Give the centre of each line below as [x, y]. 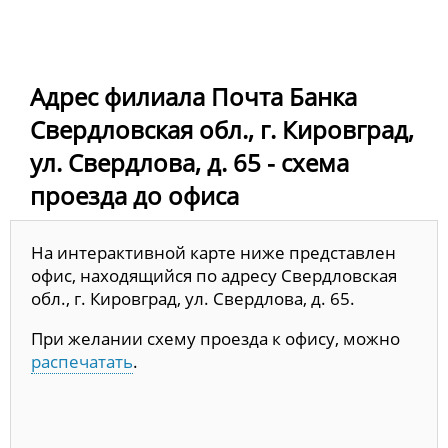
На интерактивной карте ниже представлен [213, 253]
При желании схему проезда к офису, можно [215, 339]
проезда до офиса [134, 196]
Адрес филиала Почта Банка [193, 97]
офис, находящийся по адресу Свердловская [214, 276]
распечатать [82, 362]
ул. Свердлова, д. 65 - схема [189, 163]
